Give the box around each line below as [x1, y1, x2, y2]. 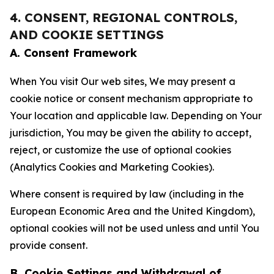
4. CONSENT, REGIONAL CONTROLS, [10, 10, 237, 25]
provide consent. [10, 239, 87, 251]
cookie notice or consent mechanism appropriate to [10, 92, 253, 105]
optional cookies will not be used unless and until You [10, 222, 259, 234]
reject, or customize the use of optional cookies [10, 144, 231, 156]
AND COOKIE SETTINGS [10, 27, 164, 42]
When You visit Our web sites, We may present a [10, 75, 235, 87]
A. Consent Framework [10, 46, 137, 60]
